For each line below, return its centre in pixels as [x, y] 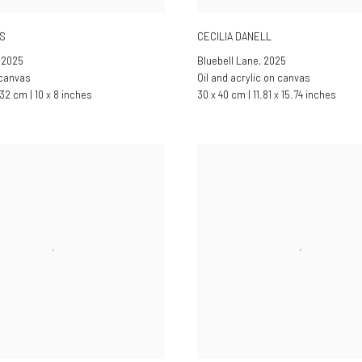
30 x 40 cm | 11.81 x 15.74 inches [267, 94]
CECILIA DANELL [234, 36]
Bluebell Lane [228, 60]
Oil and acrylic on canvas [254, 77]
